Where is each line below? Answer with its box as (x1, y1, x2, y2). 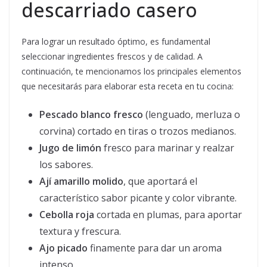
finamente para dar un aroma (88, 241, 222, 255)
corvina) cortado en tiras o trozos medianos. (39, 125, 236, 138)
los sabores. (39, 158, 93, 172)
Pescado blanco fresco (39, 108, 143, 122)
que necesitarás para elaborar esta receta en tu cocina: (21, 80, 234, 92)
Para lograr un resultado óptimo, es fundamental (21, 36, 210, 48)
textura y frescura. (39, 225, 121, 238)
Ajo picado (39, 241, 88, 255)
